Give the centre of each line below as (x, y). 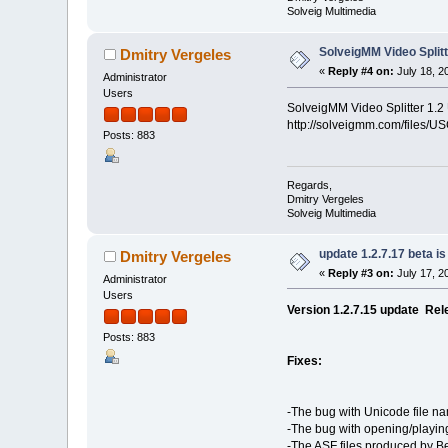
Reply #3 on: (361, 272)
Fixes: (304, 360)
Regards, (309, 184)
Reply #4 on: (361, 71)
